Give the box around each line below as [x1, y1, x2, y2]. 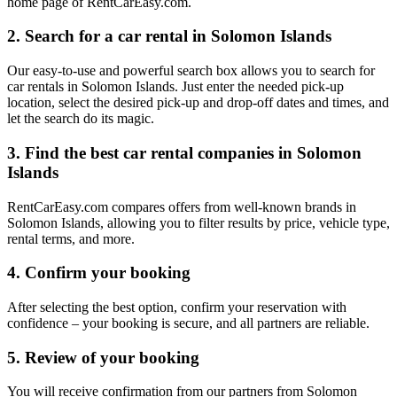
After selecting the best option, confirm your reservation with [7, 299, 346, 315]
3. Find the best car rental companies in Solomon [7, 143, 362, 162]
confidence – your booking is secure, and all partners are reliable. [7, 315, 370, 331]
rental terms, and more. [7, 230, 135, 246]
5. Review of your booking [7, 347, 199, 367]
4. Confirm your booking [7, 263, 191, 283]
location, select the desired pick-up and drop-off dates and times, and [7, 95, 389, 111]
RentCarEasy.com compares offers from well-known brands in [7, 198, 356, 214]
